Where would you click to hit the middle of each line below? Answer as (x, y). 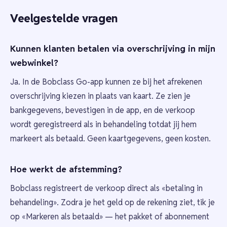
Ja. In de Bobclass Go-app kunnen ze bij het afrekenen (106, 82)
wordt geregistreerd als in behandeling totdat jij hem (103, 125)
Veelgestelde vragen (64, 18)
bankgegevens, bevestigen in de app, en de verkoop (103, 110)
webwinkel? (34, 63)
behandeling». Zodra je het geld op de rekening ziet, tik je (112, 203)
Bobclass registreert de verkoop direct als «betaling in (106, 188)
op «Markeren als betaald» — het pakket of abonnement (110, 217)
